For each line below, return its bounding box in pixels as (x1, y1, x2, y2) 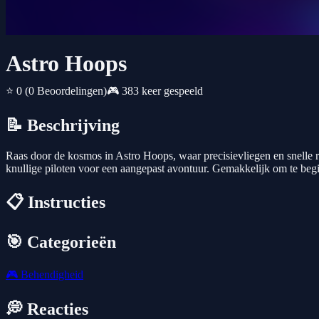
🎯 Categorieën (6, 233, 116, 252)
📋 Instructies (6, 193, 105, 212)
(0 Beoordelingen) (25, 85, 107, 98)
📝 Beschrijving (6, 116, 120, 135)
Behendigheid (18, 268, 83, 281)
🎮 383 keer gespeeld (107, 85, 203, 98)
